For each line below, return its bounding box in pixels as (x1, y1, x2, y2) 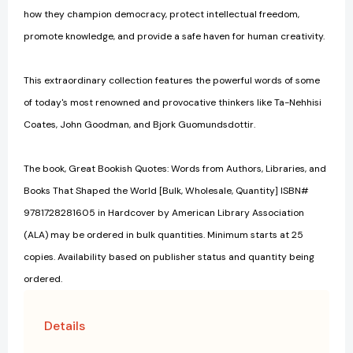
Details (44, 318, 85, 335)
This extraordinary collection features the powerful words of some (24, 74, 320, 87)
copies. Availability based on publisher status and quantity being (24, 251, 314, 264)
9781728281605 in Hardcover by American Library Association (24, 206, 304, 220)
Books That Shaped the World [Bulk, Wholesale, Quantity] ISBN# (24, 184, 309, 198)
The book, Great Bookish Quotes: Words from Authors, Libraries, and (24, 162, 326, 176)
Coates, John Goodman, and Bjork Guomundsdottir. (24, 118, 255, 132)
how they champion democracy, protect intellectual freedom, (24, 8, 299, 21)
